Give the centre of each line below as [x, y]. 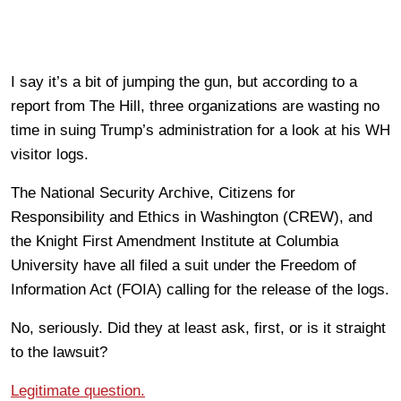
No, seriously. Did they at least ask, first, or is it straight [198, 328]
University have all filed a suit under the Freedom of [183, 266]
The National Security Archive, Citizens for [153, 193]
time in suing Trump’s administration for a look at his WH [200, 131]
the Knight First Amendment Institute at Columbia [175, 242]
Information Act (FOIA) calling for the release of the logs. [200, 290]
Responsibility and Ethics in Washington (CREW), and [192, 218]
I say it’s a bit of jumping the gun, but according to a [184, 82]
